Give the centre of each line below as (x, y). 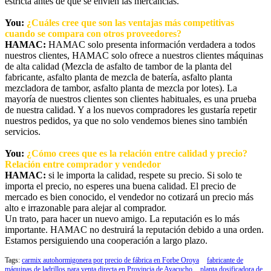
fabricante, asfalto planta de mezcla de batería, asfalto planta (119, 77)
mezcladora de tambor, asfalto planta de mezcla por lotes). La (121, 88)
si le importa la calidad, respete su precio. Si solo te (144, 175)
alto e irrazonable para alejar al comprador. (86, 208)
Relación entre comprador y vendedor (83, 165)
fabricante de (225, 260)
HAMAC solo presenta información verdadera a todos (152, 45)
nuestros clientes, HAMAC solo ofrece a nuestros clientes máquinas (134, 56)
